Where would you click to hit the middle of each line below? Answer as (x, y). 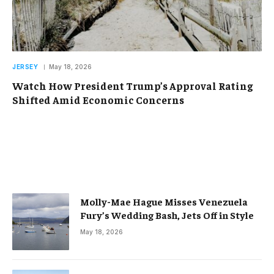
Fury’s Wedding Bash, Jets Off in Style (167, 214)
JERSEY (25, 66)
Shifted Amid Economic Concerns (98, 99)
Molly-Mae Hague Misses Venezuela (164, 201)
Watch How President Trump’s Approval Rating (132, 85)
